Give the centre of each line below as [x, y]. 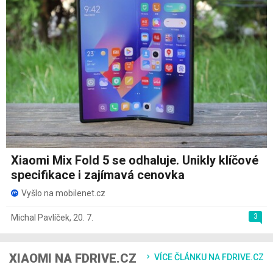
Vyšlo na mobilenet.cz [63, 193]
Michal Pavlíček [40, 218]
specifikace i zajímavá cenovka [98, 175]
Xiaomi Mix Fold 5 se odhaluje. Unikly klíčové [135, 161]
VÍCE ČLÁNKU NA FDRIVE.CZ [208, 257]
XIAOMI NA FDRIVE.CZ [73, 259]
